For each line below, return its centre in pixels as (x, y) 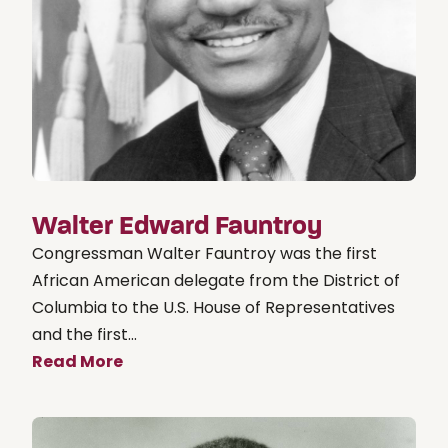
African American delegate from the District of (216, 280)
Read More (77, 361)
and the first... (84, 334)
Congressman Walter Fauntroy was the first (204, 253)
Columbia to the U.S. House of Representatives (213, 307)
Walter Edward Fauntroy (177, 225)
